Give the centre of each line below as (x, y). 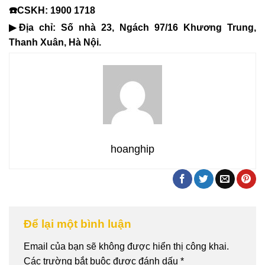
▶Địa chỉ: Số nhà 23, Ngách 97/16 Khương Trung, (132, 28)
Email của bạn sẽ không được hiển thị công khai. (126, 246)
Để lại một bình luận (79, 224)
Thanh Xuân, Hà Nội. (55, 43)
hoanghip (132, 149)
